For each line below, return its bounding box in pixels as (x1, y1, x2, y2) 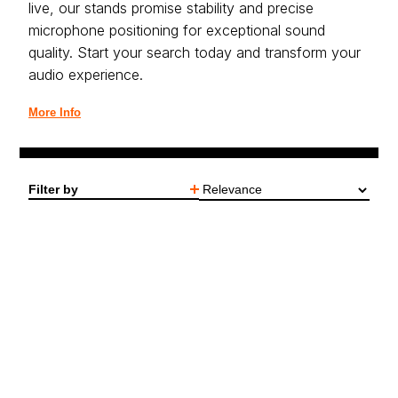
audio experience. (28, 66, 143, 84)
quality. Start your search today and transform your (28, 44, 361, 61)
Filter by (28, 181, 78, 196)
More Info (28, 106, 81, 119)
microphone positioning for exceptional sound (28, 21, 325, 39)
